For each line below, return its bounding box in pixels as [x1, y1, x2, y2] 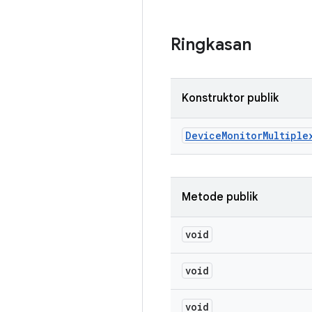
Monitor [221, 129, 263, 142]
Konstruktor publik [182, 91, 279, 105]
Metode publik [182, 190, 258, 204]
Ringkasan [171, 34, 251, 55]
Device [185, 129, 221, 142]
